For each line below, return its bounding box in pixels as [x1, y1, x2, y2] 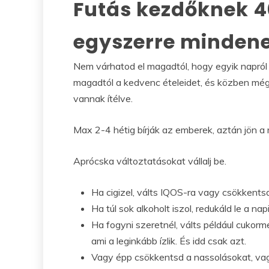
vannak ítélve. [73, 92, 133, 104]
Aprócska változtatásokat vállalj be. [73, 154, 226, 167]
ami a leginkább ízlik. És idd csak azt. [91, 234, 246, 247]
